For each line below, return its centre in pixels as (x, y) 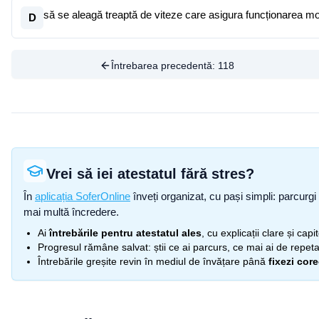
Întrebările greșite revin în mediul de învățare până (152, 261)
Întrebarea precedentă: (165, 66)
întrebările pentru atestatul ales (125, 233)
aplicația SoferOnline (83, 196)
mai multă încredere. (71, 212)
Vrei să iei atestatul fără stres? (150, 174)
